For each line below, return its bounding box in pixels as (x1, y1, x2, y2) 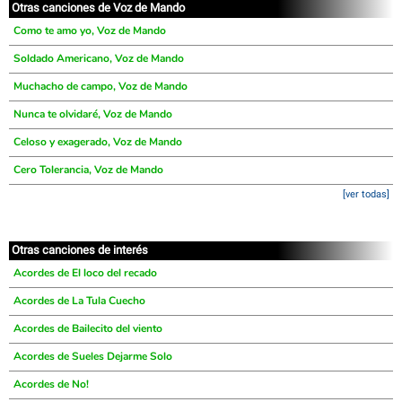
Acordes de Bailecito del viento (13, 321, 162, 336)
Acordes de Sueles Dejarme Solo (13, 349, 172, 363)
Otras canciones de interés (12, 243, 148, 257)
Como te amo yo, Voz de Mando (13, 23, 166, 38)
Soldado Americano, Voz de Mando (13, 51, 184, 66)
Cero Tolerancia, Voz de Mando (13, 162, 163, 177)
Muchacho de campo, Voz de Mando (13, 79, 188, 93)
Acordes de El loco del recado (13, 266, 157, 280)
